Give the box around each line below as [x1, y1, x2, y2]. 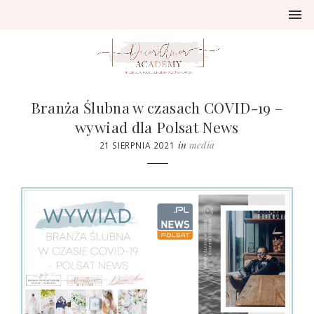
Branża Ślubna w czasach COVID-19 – [30, 97, 284, 117]
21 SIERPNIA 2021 [99, 139, 175, 151]
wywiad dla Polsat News [75, 116, 239, 137]
